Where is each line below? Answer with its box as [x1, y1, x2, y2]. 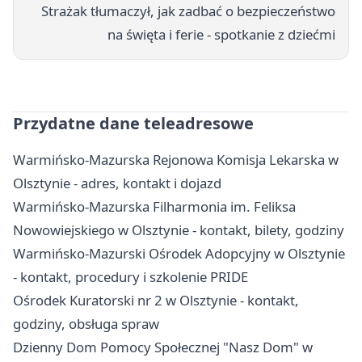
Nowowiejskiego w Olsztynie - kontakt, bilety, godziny [13, 220, 344, 239]
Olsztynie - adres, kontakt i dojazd [13, 173, 221, 192]
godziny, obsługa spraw [13, 314, 159, 333]
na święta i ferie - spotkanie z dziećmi [107, 24, 335, 44]
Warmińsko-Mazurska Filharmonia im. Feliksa [13, 196, 296, 216]
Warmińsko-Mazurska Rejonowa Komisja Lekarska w [13, 149, 339, 169]
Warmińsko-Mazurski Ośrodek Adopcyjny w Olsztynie [13, 243, 345, 263]
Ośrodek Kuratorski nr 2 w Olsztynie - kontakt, [13, 290, 299, 309]
